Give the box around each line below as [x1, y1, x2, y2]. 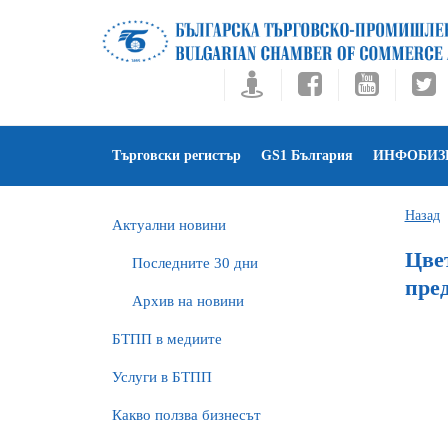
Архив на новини [132, 293, 244, 309]
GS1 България [261, 148, 353, 163]
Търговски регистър [112, 148, 241, 163]
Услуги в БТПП [112, 369, 212, 385]
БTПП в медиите [112, 331, 222, 347]
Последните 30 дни [132, 255, 258, 271]
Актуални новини [112, 217, 226, 233]
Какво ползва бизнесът [112, 407, 261, 423]
